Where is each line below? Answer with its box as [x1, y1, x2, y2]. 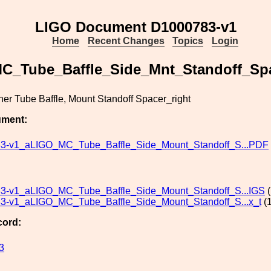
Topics [172, 36, 204, 46]
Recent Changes [87, 36, 165, 46]
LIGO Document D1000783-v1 [34, 19, 237, 35]
